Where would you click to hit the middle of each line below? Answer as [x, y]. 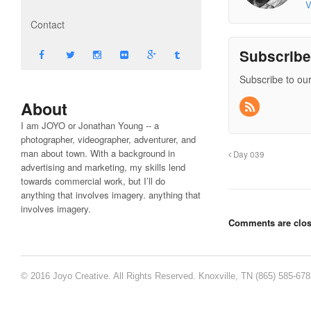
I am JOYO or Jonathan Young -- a [90, 125]
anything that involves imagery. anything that [111, 194]
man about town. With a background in [98, 153]
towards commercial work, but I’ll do [93, 180]
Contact [48, 24]
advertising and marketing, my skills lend [103, 167]
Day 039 [248, 154]
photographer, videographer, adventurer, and [108, 139]
